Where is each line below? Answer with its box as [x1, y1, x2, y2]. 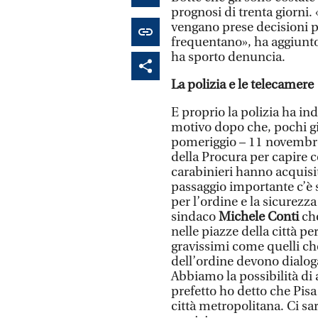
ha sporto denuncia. [171, 49, 285, 65]
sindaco [171, 209, 219, 224]
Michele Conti [219, 209, 299, 224]
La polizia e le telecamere [171, 77, 314, 92]
